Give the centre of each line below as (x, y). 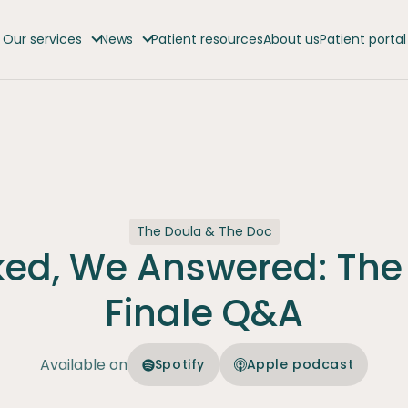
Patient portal (362, 39)
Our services (42, 39)
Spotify (179, 364)
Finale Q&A (204, 313)
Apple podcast (300, 364)
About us (291, 39)
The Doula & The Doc (204, 231)
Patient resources (207, 39)
